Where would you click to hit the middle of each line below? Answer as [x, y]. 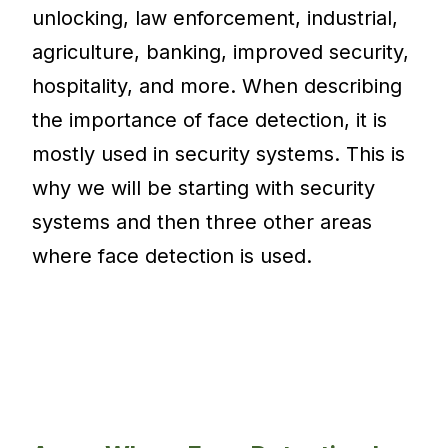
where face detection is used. [172, 256]
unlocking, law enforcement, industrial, [215, 18]
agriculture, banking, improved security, [221, 52]
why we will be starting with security [204, 188]
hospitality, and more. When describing [217, 86]
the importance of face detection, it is [210, 120]
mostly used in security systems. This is [219, 154]
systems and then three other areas [202, 222]
